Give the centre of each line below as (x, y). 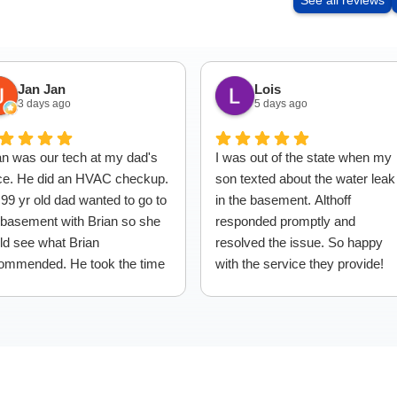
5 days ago (281, 103)
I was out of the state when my (304, 157)
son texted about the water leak (305, 179)
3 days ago (44, 103)
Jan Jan (41, 89)
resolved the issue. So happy (299, 242)
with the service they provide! (300, 264)
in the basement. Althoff (283, 200)
